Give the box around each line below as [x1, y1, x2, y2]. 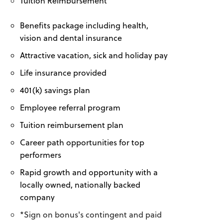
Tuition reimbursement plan [20, 119, 123, 130]
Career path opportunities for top [20, 136, 144, 148]
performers [20, 149, 61, 160]
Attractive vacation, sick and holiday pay [20, 49, 168, 61]
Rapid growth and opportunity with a [20, 166, 158, 178]
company [20, 191, 55, 203]
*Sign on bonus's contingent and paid [20, 209, 162, 220]
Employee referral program [20, 102, 120, 113]
